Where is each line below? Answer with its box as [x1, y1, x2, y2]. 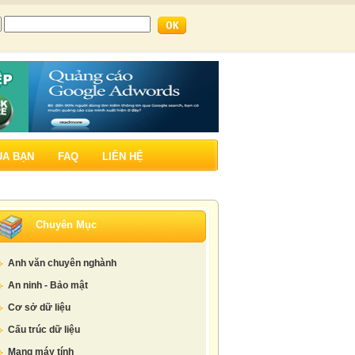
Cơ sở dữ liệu [8, 302, 71, 313]
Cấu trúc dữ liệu [8, 324, 80, 335]
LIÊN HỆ [102, 151, 143, 162]
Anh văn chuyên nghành [8, 258, 116, 269]
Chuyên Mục [36, 219, 97, 231]
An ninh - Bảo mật [8, 280, 88, 291]
